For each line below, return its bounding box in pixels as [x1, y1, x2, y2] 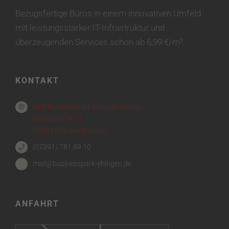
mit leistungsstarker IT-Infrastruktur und [15, 22, 165, 33]
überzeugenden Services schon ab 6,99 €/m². [15, 36, 185, 47]
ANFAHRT [15, 199, 59, 209]
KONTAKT [15, 75, 59, 85]
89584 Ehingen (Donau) [32, 126, 107, 134]
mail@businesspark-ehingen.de [32, 159, 131, 168]
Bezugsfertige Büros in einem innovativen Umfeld [15, 8, 201, 18]
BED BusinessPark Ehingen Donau [32, 102, 141, 111]
